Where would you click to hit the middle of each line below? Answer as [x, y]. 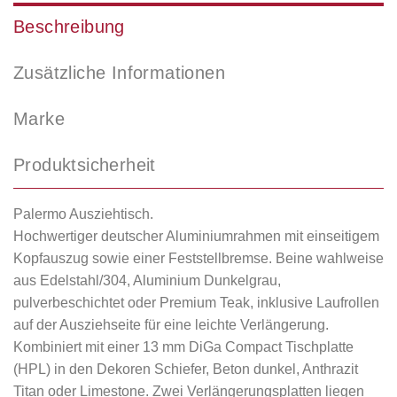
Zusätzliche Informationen [119, 73]
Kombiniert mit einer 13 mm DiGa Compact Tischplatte [183, 347]
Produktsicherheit [85, 165]
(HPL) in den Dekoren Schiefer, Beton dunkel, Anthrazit [186, 370]
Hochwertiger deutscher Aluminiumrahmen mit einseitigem [196, 237]
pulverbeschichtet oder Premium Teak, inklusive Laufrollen [196, 303]
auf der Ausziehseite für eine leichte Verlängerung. [171, 325]
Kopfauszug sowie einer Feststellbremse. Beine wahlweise [198, 259]
